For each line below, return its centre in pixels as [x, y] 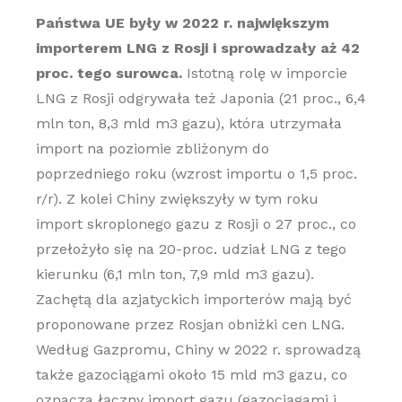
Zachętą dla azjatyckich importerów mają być [193, 299]
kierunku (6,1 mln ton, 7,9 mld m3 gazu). [175, 274]
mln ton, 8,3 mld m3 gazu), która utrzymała [188, 123]
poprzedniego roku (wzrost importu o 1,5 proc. [196, 174]
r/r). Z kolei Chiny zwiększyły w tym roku [177, 199]
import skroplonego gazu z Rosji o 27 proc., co [196, 224]
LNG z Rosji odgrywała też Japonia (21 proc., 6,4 [201, 98]
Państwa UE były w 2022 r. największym [182, 23]
